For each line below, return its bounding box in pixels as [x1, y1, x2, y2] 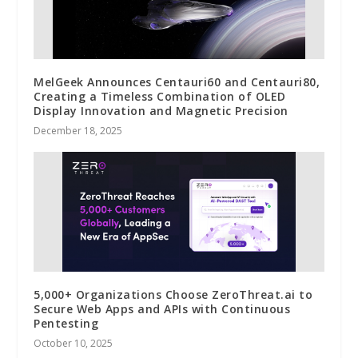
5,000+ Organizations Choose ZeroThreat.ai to [34, 286, 313, 302]
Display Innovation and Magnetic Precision [34, 102, 288, 118]
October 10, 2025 [34, 336, 113, 350]
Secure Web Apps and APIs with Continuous [34, 300, 291, 316]
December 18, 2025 [34, 123, 123, 137]
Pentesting [34, 315, 99, 331]
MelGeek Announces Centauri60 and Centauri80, [34, 74, 320, 89]
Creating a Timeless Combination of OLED [34, 88, 286, 104]
